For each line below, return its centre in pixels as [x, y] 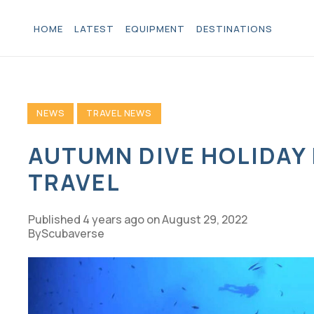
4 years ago [114, 220]
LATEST [94, 28]
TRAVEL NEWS [119, 113]
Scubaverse [73, 234]
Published [55, 220]
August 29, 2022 [205, 220]
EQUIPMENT [155, 28]
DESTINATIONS [234, 28]
